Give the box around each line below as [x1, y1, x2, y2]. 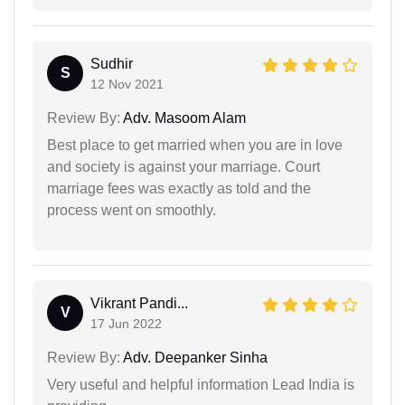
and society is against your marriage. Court [47, 159, 320, 175]
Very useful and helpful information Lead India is [47, 377, 354, 393]
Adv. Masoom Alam [120, 110, 246, 127]
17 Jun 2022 [90, 316, 162, 332]
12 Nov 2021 [90, 77, 164, 92]
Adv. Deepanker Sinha [120, 350, 268, 366]
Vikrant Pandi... [90, 296, 188, 312]
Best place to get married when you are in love [47, 137, 343, 154]
